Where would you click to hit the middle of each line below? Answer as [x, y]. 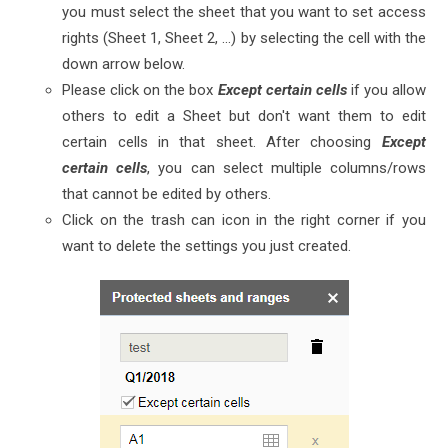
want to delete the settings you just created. [207, 246]
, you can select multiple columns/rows [286, 168]
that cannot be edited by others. [167, 194]
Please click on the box [140, 90]
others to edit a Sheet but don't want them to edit [244, 116]
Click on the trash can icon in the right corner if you [244, 220]
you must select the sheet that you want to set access [244, 12]
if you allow [386, 90]
